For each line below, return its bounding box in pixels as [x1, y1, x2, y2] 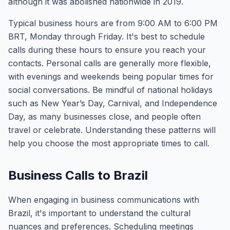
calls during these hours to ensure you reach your [8, 45, 206, 55]
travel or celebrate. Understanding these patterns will [8, 125, 216, 135]
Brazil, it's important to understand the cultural [8, 208, 190, 218]
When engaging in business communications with [8, 195, 199, 205]
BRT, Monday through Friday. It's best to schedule [8, 31, 205, 42]
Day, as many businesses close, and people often [8, 111, 201, 122]
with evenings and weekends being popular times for [8, 71, 214, 82]
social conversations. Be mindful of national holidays [8, 85, 213, 95]
